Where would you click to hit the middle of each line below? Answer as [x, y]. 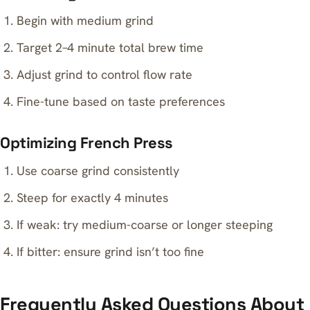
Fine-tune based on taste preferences [121, 102]
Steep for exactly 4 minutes [93, 198]
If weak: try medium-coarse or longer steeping [145, 225]
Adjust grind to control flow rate [105, 75]
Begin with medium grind [85, 21]
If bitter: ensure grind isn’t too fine [111, 252]
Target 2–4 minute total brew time [110, 48]
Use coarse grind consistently [98, 171]
